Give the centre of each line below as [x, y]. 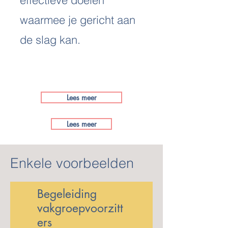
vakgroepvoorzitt [80, 208]
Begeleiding [67, 194]
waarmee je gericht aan [78, 20]
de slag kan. [52, 40]
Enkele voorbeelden [72, 163]
